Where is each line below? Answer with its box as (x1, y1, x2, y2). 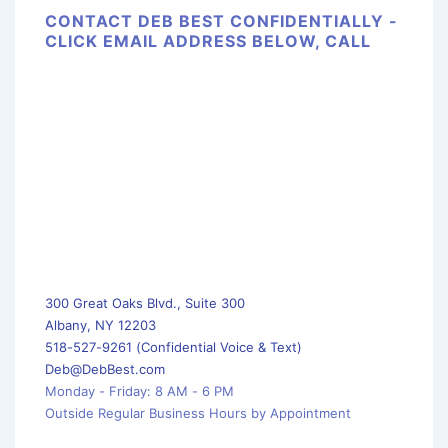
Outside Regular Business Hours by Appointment (45, 404, 351, 421)
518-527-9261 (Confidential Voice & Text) (45, 338, 302, 355)
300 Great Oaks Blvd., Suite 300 (45, 294, 249, 311)
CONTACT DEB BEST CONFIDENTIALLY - (45, 11, 398, 32)
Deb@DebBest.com (45, 360, 165, 377)
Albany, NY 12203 (118, 316, 156, 333)
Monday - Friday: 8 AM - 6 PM (45, 382, 238, 399)
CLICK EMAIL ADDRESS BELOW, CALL (45, 31, 371, 52)
